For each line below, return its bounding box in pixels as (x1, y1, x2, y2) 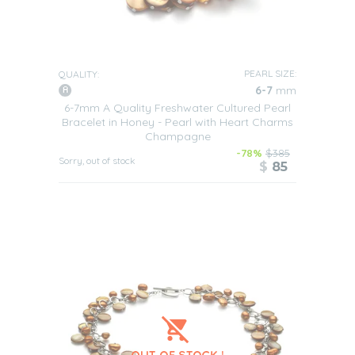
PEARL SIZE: (244, 67, 296, 79)
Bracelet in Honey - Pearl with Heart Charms (62, 115, 293, 129)
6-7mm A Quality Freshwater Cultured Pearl (64, 101, 291, 115)
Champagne (144, 129, 211, 143)
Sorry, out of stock (59, 155, 136, 166)
